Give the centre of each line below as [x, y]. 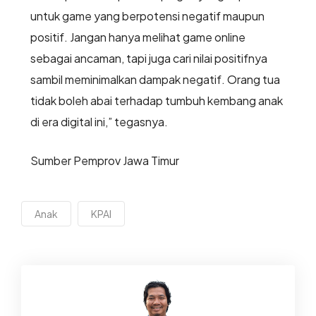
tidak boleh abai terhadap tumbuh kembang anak [156, 101]
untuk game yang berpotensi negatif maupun [147, 16]
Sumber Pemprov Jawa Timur [104, 161]
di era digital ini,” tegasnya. [99, 122]
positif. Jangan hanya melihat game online [138, 37]
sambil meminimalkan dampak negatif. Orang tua [155, 80]
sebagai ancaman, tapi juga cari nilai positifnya [148, 59]
